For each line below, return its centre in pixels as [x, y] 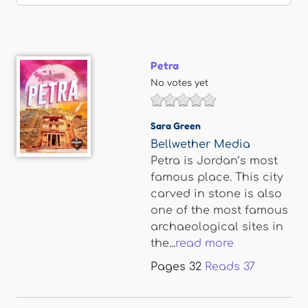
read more [205, 243]
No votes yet [179, 83]
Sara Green [176, 125]
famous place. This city [217, 177]
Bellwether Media [200, 144]
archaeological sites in [217, 227]
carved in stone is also [216, 194]
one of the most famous [219, 210]
